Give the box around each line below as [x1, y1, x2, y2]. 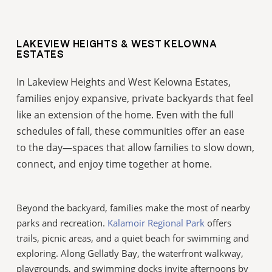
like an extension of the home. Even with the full [16, 107, 234, 121]
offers [205, 217, 232, 229]
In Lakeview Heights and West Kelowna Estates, [16, 75, 231, 88]
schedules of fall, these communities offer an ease [16, 124, 245, 137]
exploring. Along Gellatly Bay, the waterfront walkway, [16, 247, 244, 260]
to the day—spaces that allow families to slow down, [16, 140, 255, 154]
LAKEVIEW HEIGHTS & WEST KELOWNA [16, 38, 217, 50]
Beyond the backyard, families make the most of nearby [16, 202, 251, 214]
